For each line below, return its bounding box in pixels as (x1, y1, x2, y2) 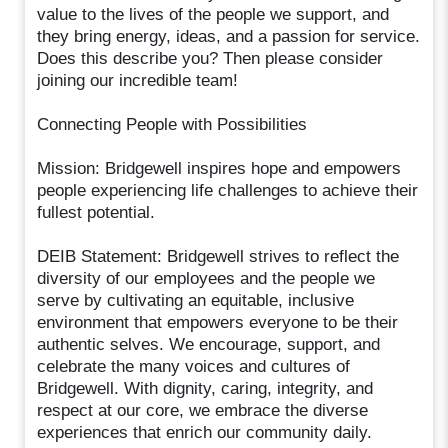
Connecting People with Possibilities (37, 114, 308, 134)
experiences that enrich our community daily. (37, 422, 373, 442)
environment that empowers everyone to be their (37, 312, 399, 332)
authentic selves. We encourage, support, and (37, 334, 381, 354)
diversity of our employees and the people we (37, 268, 376, 288)
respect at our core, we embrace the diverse (37, 400, 369, 420)
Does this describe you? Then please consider (37, 48, 384, 68)
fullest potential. (37, 202, 156, 222)
